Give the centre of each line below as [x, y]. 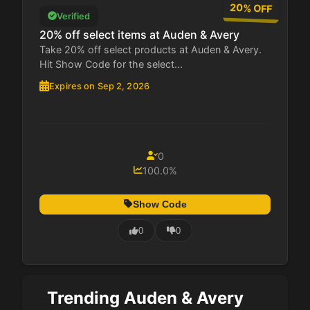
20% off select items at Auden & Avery [139, 34]
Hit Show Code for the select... [111, 64]
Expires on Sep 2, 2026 [99, 86]
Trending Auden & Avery [145, 298]
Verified [73, 16]
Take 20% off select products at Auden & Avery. [151, 49]
